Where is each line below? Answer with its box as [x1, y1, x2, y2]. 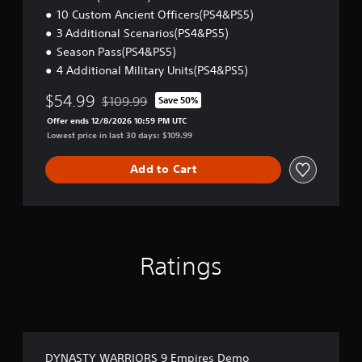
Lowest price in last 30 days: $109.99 [47, 128, 192, 141]
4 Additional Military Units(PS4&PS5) [57, 62, 247, 78]
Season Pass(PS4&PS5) [57, 44, 175, 59]
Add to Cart [129, 162, 197, 177]
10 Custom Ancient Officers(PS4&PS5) [57, 6, 253, 22]
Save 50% [158, 94, 199, 107]
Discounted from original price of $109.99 [101, 100, 322, 116]
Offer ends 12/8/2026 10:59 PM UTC [47, 114, 187, 126]
